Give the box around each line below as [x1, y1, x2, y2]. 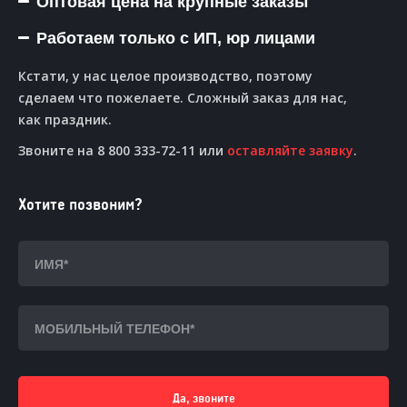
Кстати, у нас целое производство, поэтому [18, 67, 313, 84]
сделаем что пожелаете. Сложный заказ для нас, [18, 89, 347, 106]
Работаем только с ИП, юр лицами [36, 29, 315, 47]
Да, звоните [172, 392, 235, 405]
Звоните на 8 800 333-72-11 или [18, 142, 227, 159]
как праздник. [18, 111, 112, 128]
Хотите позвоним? [18, 197, 143, 213]
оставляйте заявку [227, 142, 353, 159]
